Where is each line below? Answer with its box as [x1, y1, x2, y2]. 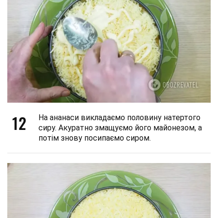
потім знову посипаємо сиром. [38, 133, 151, 143]
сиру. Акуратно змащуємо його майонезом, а [38, 123, 202, 133]
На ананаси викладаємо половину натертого [38, 113, 200, 123]
